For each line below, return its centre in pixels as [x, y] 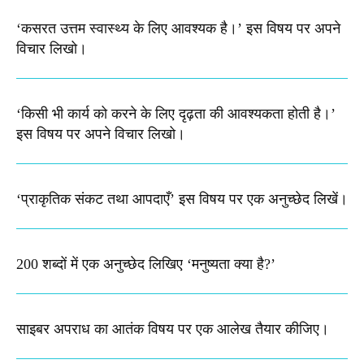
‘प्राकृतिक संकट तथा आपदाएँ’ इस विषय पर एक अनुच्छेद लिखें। [182, 199]
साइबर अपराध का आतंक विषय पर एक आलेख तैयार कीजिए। [173, 329]
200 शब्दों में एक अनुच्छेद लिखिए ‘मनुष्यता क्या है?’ [146, 264]
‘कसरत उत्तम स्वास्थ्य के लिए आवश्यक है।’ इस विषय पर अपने [178, 29]
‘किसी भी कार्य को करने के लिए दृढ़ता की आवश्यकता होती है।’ [176, 114]
